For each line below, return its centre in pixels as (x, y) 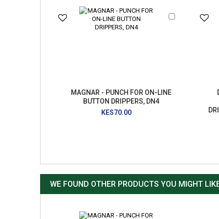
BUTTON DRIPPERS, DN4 (121, 101)
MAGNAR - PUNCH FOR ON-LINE (121, 92)
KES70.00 (116, 112)
